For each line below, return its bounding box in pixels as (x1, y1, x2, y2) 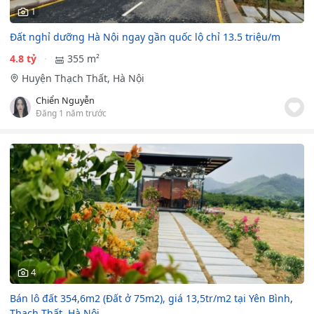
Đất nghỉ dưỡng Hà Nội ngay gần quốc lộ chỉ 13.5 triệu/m (10, 30, 280, 44)
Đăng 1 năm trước (36, 107, 107, 119)
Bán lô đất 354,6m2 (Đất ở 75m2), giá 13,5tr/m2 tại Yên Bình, (10, 292, 293, 306)
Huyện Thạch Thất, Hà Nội (21, 71, 144, 86)
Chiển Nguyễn (36, 95, 95, 107)
